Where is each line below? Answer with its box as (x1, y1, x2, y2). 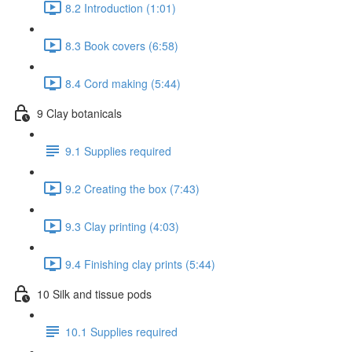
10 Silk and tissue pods (37, 285, 152, 302)
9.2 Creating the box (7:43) (65, 180, 200, 196)
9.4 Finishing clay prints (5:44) (65, 255, 215, 272)
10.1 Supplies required (65, 323, 178, 339)
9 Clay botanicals (37, 104, 122, 121)
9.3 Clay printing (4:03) (65, 218, 179, 234)
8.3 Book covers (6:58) (65, 37, 178, 53)
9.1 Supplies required (65, 142, 171, 159)
